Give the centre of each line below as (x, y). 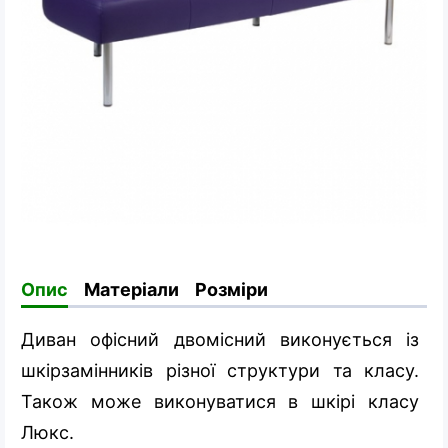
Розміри (231, 289)
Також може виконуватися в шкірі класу (220, 401)
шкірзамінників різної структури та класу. (220, 370)
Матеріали (131, 289)
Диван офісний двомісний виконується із (220, 339)
